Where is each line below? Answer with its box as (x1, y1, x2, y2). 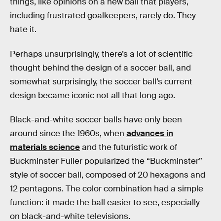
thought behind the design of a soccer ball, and (10, 62, 191, 73)
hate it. (10, 24, 37, 35)
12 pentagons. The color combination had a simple (10, 184, 203, 194)
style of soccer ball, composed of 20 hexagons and (10, 170, 205, 181)
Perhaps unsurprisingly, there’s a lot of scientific (10, 48, 192, 59)
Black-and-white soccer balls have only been (10, 114, 182, 125)
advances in (126, 128, 173, 139)
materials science (10, 142, 80, 153)
